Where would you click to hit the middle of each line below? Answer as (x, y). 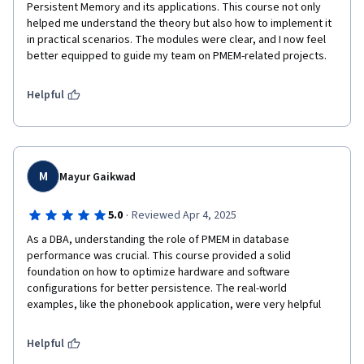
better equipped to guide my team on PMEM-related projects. (177, 56)
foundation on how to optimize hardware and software (158, 272)
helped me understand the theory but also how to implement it (179, 24)
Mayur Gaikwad (98, 177)
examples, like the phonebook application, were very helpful (174, 305)
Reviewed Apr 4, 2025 (184, 215)
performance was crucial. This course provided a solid (159, 256)
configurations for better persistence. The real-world (157, 288)
